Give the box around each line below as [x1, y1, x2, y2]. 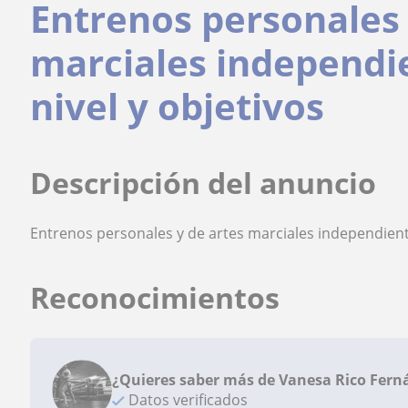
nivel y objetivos [30, 81, 325, 131]
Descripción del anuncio [30, 163, 377, 202]
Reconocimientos [30, 278, 280, 317]
